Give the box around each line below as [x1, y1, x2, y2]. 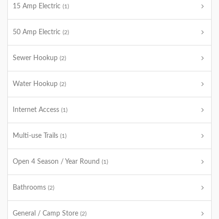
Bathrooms [13, 184, 48, 191]
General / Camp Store [13, 210, 80, 217]
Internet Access [13, 107, 61, 113]
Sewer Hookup [13, 55, 60, 62]
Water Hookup [13, 81, 60, 88]
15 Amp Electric [13, 3, 63, 10]
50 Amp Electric [13, 29, 63, 36]
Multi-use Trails [13, 132, 60, 139]
